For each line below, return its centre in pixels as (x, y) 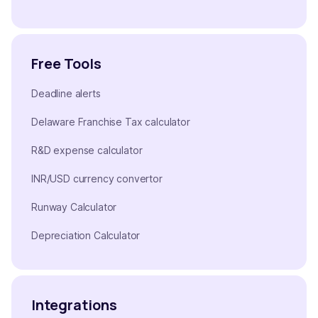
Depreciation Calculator (86, 236)
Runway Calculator (74, 207)
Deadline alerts (66, 94)
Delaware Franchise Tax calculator (111, 122)
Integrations (74, 305)
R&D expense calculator (87, 150)
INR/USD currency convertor (97, 179)
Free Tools (66, 64)
